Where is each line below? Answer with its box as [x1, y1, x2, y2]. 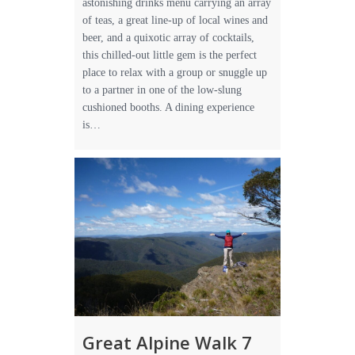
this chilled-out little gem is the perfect [82, 49, 257, 61]
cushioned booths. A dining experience [82, 101, 254, 113]
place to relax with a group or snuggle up [82, 67, 267, 78]
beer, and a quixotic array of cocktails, [82, 32, 254, 44]
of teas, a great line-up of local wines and [82, 14, 268, 26]
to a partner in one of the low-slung [82, 84, 242, 96]
